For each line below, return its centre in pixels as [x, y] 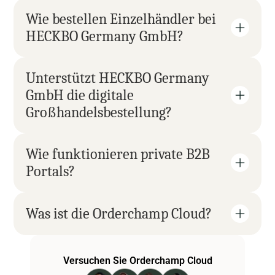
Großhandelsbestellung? [99, 112]
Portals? [51, 171]
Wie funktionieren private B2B [118, 154]
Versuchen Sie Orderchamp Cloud [137, 261]
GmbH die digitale [80, 95]
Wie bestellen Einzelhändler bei [121, 19]
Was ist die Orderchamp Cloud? [119, 214]
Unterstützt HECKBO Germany [118, 78]
